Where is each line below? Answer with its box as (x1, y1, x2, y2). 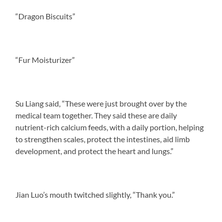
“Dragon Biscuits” (15, 11, 76, 21)
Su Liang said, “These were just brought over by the (15, 98, 187, 108)
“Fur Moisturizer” (15, 55, 75, 64)
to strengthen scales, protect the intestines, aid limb (15, 134, 190, 144)
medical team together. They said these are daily (15, 110, 177, 120)
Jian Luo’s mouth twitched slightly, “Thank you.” (15, 189, 175, 199)
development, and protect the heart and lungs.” (15, 146, 177, 156)
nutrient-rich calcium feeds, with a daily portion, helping (15, 122, 204, 132)
